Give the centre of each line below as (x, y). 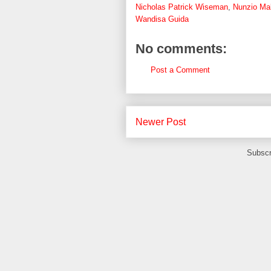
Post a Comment (180, 70)
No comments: (181, 48)
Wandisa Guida (162, 19)
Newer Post (161, 122)
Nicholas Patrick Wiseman (182, 7)
